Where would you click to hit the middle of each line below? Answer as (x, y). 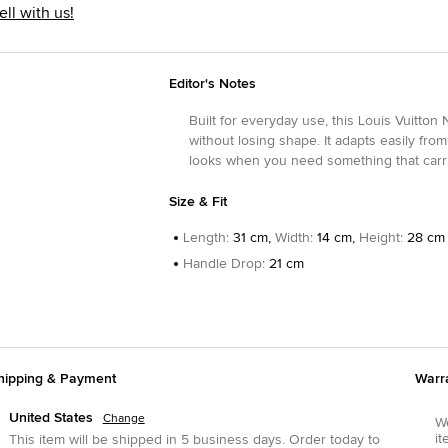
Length (204, 238)
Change (123, 419)
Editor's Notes (212, 84)
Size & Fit (197, 202)
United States (50, 418)
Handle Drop (222, 264)
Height (379, 238)
